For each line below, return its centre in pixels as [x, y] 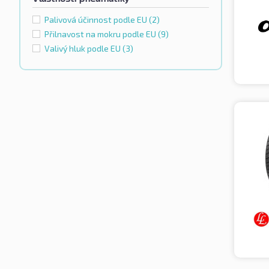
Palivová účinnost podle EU [97, 20]
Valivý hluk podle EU [83, 49]
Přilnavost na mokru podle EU [101, 34]
